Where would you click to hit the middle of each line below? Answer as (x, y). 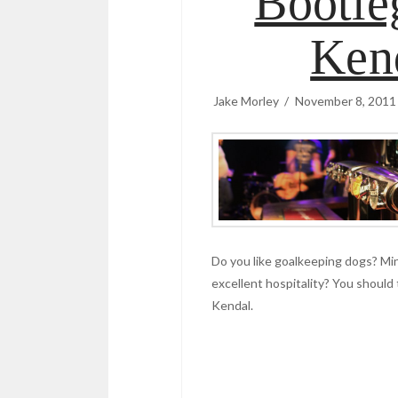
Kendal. (233, 305)
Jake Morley (247, 100)
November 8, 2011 (345, 100)
